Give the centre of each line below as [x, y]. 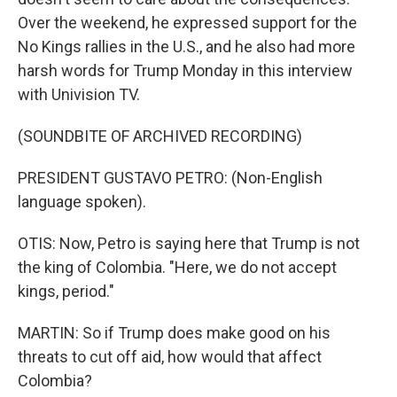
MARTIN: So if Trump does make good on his [174, 333]
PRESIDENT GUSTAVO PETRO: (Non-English [170, 178]
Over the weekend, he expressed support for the [187, 23]
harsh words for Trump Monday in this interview [185, 70]
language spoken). [82, 202]
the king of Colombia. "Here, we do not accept [177, 267]
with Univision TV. [79, 94]
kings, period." [66, 291]
